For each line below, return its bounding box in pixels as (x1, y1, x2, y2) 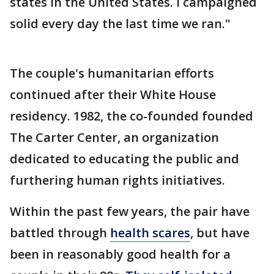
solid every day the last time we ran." (10, 15, 231, 32)
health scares (110, 224, 190, 241)
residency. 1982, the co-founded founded (10, 107, 253, 124)
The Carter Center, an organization (10, 128, 219, 146)
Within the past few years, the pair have (10, 202, 250, 220)
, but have (190, 224, 250, 241)
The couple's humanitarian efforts (10, 64, 214, 81)
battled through (10, 224, 110, 241)
